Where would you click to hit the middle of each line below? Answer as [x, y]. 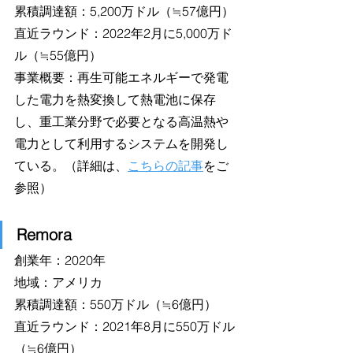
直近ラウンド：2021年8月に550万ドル [124, 327]
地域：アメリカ [58, 282]
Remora [44, 235]
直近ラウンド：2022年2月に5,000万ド [123, 33]
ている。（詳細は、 [71, 166]
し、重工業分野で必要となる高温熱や [121, 122]
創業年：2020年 [60, 260]
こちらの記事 [165, 166]
